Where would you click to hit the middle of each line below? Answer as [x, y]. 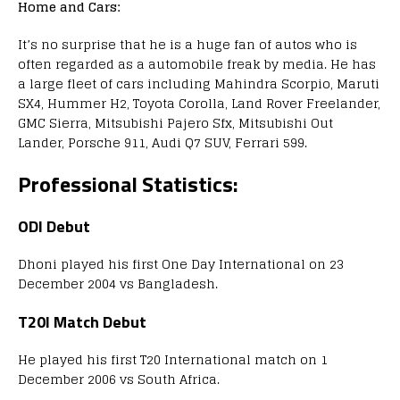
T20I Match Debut [82, 322]
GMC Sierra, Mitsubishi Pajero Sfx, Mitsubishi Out [175, 123]
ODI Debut [54, 227]
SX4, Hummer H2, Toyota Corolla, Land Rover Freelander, [199, 104]
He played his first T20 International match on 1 [173, 360]
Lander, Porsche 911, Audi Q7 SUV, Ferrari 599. [162, 143]
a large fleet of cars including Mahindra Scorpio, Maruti [199, 84]
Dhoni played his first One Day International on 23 [181, 264]
